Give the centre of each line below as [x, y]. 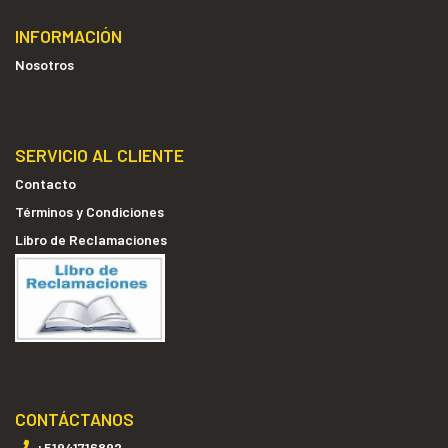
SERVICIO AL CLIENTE [99, 155]
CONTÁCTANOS [74, 418]
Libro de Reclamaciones [91, 239]
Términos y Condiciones [89, 211]
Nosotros [44, 64]
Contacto [45, 183]
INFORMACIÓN [68, 35]
